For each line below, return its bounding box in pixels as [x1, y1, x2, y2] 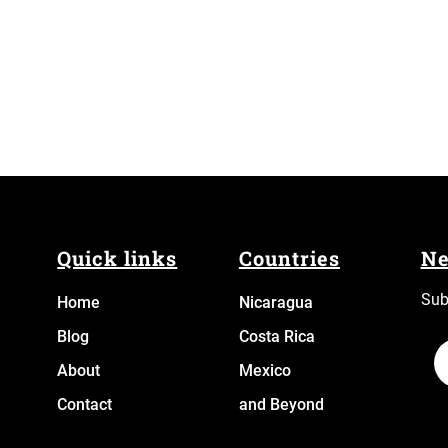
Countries [238, 244, 340, 271]
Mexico [238, 360, 291, 380]
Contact [57, 394, 113, 414]
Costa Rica [238, 326, 315, 346]
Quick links [57, 244, 178, 271]
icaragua [249, 292, 313, 312]
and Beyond [238, 394, 324, 414]
